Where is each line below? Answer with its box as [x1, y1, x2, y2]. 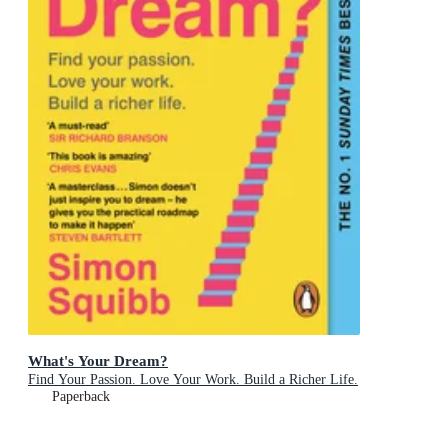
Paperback [52, 389, 110, 405]
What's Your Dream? [28, 352, 168, 370]
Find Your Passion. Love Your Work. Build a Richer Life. [28, 372, 358, 388]
